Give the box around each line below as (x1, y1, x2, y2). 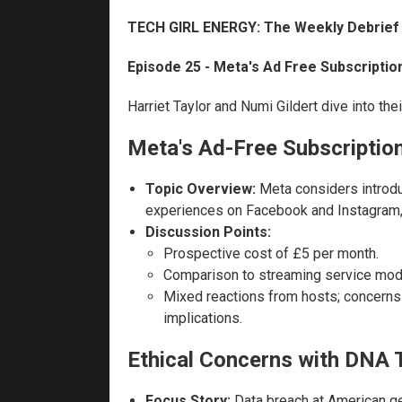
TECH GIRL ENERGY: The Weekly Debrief (127, 18, 399, 36)
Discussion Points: (145, 223, 271, 240)
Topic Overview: (145, 179, 256, 197)
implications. (163, 309, 242, 327)
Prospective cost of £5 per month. (163, 244, 379, 262)
